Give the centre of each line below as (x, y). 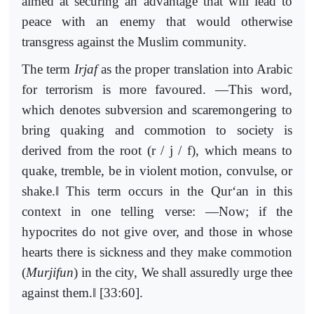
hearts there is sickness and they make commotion (157, 252)
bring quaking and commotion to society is (157, 130)
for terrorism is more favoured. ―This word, (157, 89)
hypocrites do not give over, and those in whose (157, 232)
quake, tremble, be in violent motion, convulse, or (157, 171)
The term (48, 69)
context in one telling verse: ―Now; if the (157, 211)
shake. (39, 191)
